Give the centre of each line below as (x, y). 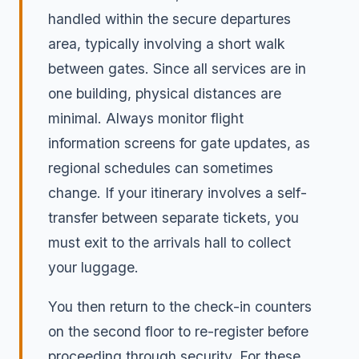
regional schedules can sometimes (161, 167)
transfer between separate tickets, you (173, 217)
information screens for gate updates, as (179, 143)
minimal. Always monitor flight (146, 118)
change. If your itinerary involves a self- (177, 192)
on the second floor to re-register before (178, 331)
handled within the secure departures (169, 18)
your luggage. (93, 267)
